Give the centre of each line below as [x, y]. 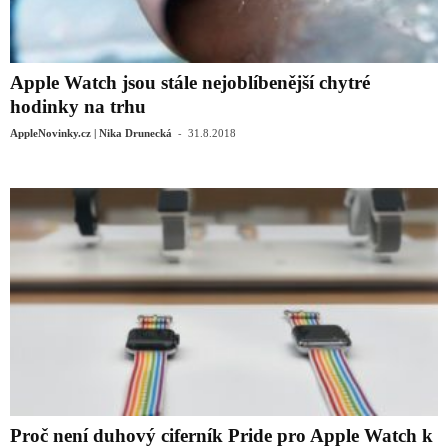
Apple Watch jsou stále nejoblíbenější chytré [190, 82]
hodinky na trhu [78, 106]
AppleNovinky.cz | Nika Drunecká [91, 132]
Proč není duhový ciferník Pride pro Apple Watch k [221, 435]
